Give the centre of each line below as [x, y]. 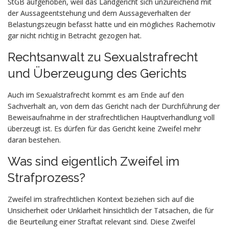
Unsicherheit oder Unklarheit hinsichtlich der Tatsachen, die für [111, 210]
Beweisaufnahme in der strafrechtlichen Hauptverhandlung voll [111, 117]
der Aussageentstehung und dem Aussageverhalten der [99, 13]
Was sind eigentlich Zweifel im [94, 161]
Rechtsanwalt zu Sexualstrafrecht [103, 57]
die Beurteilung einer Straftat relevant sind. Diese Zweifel [101, 222]
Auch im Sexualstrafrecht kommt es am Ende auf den [96, 95]
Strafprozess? [47, 178]
